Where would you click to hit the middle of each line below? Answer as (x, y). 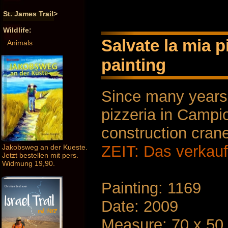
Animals (20, 43)
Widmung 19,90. (28, 164)
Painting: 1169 (151, 188)
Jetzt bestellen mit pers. (40, 155)
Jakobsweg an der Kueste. (45, 147)
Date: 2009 (140, 206)
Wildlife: (17, 30)
